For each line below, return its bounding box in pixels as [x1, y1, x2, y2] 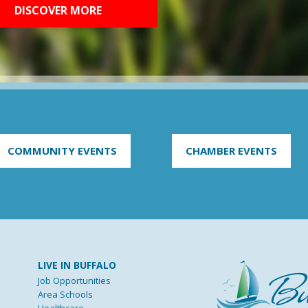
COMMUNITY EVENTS [7, 143, 117, 157]
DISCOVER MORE [14, 2, 102, 18]
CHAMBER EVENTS [185, 143, 277, 157]
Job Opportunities [38, 274, 111, 287]
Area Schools [38, 287, 93, 300]
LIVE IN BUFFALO [38, 258, 117, 272]
